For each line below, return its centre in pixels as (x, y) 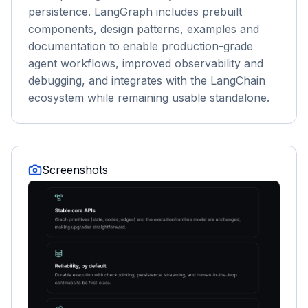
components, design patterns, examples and (144, 29)
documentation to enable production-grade (141, 46)
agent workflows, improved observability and (146, 63)
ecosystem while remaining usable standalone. (149, 98)
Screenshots (75, 170)
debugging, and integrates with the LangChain (147, 80)
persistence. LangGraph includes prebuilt (135, 12)
